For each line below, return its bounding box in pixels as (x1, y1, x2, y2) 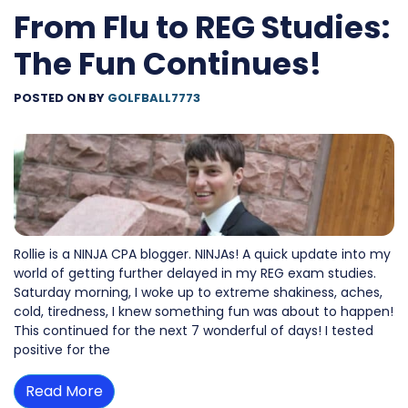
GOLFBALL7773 (107, 89, 200, 107)
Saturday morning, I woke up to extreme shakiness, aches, (14, 283, 382, 302)
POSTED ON (14, 89, 88, 107)
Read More (25, 381, 103, 403)
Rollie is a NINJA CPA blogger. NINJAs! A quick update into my (14, 245, 391, 264)
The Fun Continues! (14, 42, 321, 87)
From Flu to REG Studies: (14, 5, 390, 50)
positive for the (14, 341, 110, 360)
